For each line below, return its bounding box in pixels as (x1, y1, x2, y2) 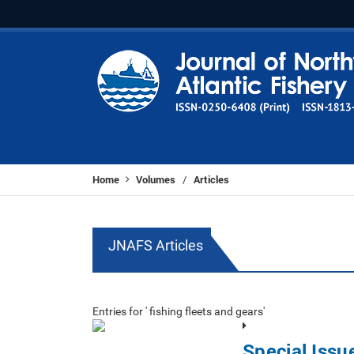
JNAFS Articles (108, 237, 203, 254)
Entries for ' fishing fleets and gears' (92, 305, 265, 318)
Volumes (136, 172, 175, 186)
